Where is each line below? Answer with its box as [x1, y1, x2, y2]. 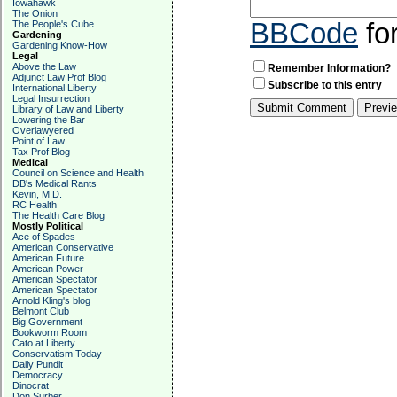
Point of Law [12, 136, 65, 146]
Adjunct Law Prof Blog [12, 72, 106, 82]
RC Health [12, 199, 57, 210]
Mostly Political [12, 221, 83, 231]
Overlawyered [12, 125, 74, 136]
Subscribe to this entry [268, 79, 382, 91]
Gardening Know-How [12, 40, 107, 51]
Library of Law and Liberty [12, 104, 124, 114]
